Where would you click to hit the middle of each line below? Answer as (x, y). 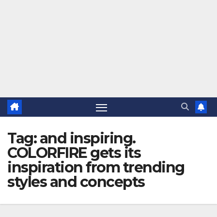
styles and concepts (76, 182)
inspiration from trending (96, 168)
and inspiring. (87, 139)
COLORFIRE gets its (74, 153)
